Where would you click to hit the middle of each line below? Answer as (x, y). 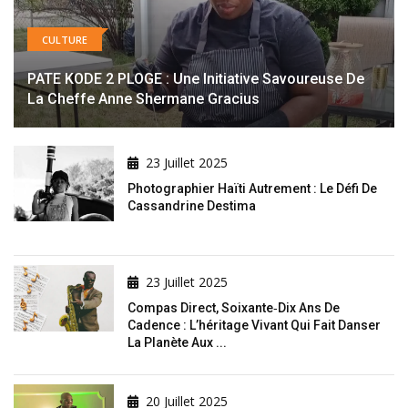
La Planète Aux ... (177, 343)
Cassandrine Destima (192, 206)
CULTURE (65, 40)
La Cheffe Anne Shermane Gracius (143, 99)
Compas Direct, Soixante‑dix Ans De (234, 308)
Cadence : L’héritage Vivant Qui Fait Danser (254, 326)
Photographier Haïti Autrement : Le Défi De (252, 189)
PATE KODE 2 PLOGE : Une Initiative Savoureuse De (196, 79)
